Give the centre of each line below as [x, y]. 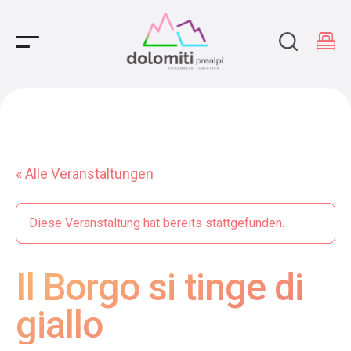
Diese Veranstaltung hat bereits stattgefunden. [157, 223]
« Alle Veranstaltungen [85, 174]
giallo [59, 325]
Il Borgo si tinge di [159, 287]
